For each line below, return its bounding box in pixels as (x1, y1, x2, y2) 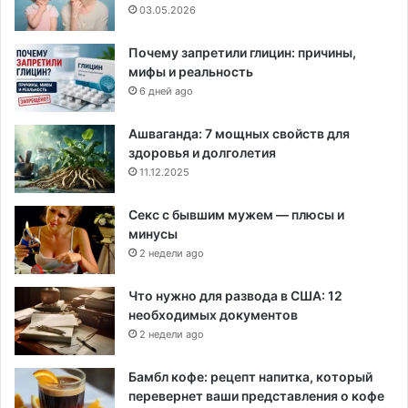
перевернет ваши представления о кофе (128, 387, 384, 403)
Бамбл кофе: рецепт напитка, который (128, 368, 372, 384)
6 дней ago (139, 84, 193, 97)
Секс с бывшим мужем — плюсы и (128, 206, 344, 222)
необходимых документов (128, 306, 298, 322)
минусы (128, 225, 178, 241)
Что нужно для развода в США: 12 (128, 287, 342, 303)
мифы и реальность (128, 63, 253, 79)
